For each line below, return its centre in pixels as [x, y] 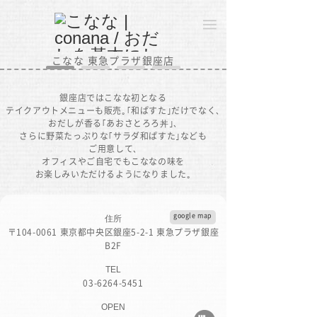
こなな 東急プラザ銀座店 [113, 60]
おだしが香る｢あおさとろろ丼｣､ [113, 123]
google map [193, 215]
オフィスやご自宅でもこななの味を [113, 161]
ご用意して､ [113, 149]
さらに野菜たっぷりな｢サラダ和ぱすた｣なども [113, 136]
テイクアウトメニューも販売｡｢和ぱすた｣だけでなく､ [113, 110]
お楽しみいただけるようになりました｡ [113, 174]
